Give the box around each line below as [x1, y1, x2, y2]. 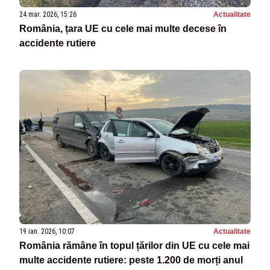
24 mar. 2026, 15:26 [19, 10, 77, 19]
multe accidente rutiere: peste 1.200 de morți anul [19, 254, 243, 265]
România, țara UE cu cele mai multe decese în [19, 23, 227, 34]
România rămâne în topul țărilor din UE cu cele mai [19, 240, 250, 251]
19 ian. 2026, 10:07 [19, 227, 75, 236]
